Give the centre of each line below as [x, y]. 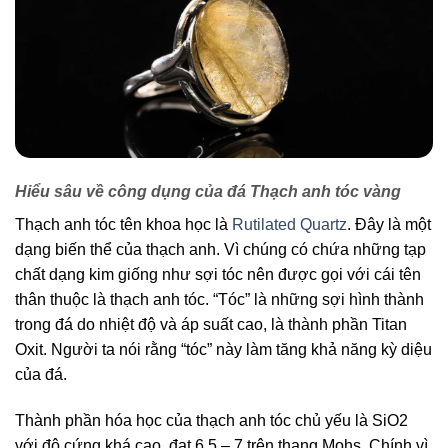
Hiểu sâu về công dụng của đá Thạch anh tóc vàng [208, 192]
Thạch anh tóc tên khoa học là [123, 225]
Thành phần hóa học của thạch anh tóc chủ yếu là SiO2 [211, 420]
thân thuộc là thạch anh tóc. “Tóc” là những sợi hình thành [219, 300]
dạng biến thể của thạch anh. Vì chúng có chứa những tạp [220, 250]
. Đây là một [389, 225]
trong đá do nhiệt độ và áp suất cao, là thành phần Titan [211, 325]
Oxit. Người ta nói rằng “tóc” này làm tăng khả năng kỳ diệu [223, 350]
